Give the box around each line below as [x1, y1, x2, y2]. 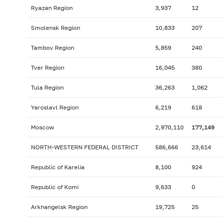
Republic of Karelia [30, 163, 85, 171]
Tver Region [30, 64, 64, 72]
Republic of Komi [30, 183, 79, 191]
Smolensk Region [30, 24, 80, 32]
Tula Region [30, 84, 64, 92]
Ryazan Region [30, 4, 73, 12]
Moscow [30, 123, 54, 131]
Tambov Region [30, 44, 74, 52]
